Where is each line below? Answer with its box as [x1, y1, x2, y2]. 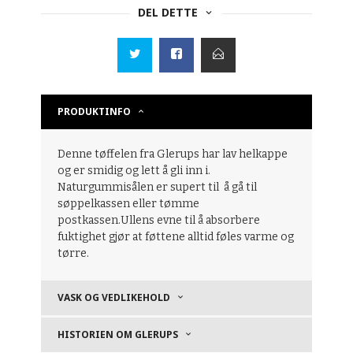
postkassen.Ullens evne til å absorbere [58, 214, 261, 228]
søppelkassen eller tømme [58, 197, 200, 211]
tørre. [58, 247, 90, 261]
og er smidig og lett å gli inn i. [58, 164, 214, 178]
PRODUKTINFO [58, 105, 132, 119]
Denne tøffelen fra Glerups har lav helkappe [58, 147, 288, 162]
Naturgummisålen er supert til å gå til [58, 180, 258, 195]
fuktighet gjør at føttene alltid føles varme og [58, 230, 295, 244]
